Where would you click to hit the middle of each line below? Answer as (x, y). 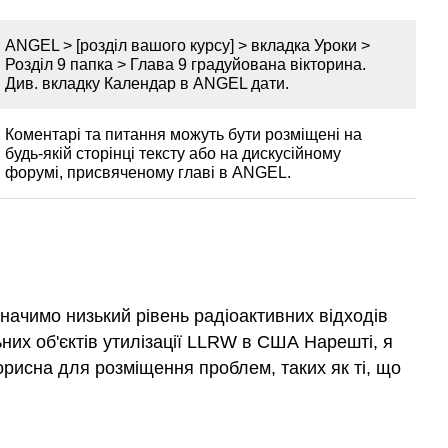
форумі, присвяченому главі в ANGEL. (148, 172)
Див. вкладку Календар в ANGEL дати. (147, 83)
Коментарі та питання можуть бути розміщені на (183, 134)
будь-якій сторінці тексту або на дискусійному (173, 153)
